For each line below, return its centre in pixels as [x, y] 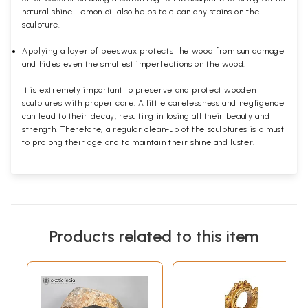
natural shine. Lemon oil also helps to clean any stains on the [141, 11]
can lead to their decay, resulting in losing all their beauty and [146, 116]
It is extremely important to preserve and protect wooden [139, 90]
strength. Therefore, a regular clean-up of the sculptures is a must [153, 129]
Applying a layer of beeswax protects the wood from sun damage [153, 51]
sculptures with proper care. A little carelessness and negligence [153, 103]
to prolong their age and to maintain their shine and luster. [140, 142]
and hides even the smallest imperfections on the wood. [134, 64]
